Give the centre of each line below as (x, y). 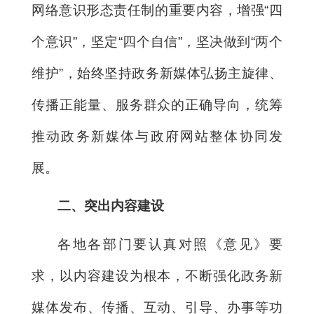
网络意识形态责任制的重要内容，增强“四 (157, 10)
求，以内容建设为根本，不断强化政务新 (157, 275)
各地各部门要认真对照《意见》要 (170, 244)
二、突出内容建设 (111, 206)
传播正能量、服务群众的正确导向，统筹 (157, 104)
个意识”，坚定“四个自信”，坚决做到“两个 (157, 41)
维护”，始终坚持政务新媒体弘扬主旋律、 (157, 73)
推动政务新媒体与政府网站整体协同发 (157, 136)
